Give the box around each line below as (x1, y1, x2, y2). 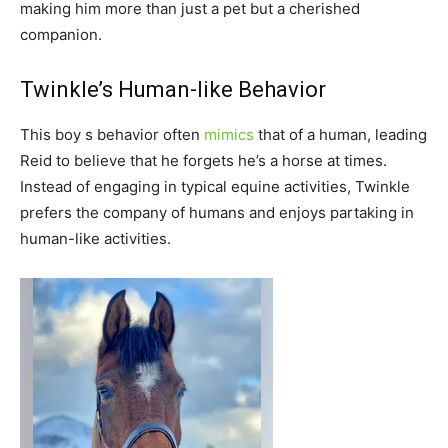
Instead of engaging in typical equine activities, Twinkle (20, 176, 410, 196)
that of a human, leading (254, 124, 427, 144)
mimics (204, 124, 254, 144)
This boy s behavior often (20, 124, 204, 144)
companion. (20, 24, 102, 44)
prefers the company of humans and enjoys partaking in (20, 202, 414, 222)
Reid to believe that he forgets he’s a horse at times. (20, 150, 387, 170)
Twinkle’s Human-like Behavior (20, 76, 326, 102)
